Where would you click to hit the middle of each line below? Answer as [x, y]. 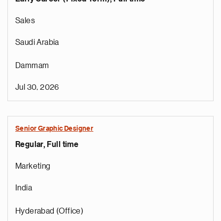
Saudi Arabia [37, 42]
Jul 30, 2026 [37, 87]
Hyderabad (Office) [50, 211]
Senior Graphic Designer [55, 129]
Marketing [33, 166]
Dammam [32, 66]
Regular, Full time [47, 145]
